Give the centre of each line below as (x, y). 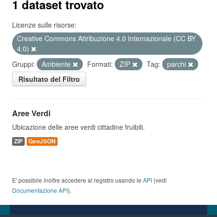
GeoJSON (42, 141)
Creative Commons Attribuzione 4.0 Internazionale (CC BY (106, 38)
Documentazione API (40, 190)
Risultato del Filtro (49, 79)
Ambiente (57, 64)
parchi (178, 64)
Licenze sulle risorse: (44, 25)
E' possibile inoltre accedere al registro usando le (77, 180)
